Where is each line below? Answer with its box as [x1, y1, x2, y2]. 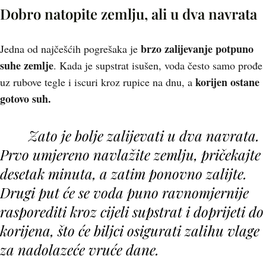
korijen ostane [195, 74, 259, 90]
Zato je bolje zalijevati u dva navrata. [28, 126, 259, 145]
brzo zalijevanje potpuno [141, 41, 254, 56]
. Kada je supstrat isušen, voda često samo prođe [53, 58, 262, 72]
